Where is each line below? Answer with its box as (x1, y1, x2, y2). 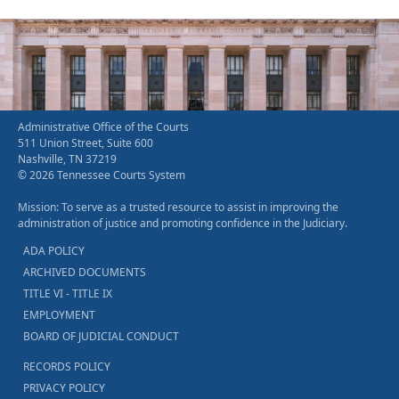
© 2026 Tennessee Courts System (18, 167, 185, 183)
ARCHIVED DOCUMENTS (23, 265, 146, 281)
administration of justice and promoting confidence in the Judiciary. (18, 216, 347, 232)
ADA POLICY (23, 243, 85, 259)
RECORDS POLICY (23, 359, 110, 375)
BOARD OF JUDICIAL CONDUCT (23, 329, 179, 345)
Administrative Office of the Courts (18, 119, 189, 135)
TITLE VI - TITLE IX (23, 286, 112, 302)
